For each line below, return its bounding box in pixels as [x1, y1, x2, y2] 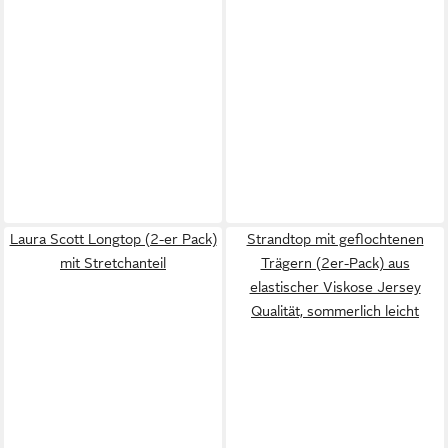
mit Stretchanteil [60, 254, 166, 271]
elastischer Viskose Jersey [249, 278, 421, 295]
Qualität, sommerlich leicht [251, 302, 419, 319]
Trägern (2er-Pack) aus [260, 254, 410, 271]
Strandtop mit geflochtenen [246, 230, 424, 247]
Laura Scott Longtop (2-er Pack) [9, 230, 217, 247]
